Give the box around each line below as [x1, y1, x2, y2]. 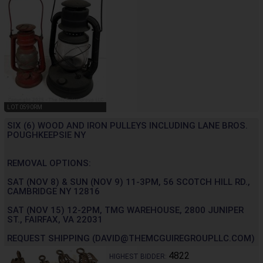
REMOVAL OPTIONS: [7, 157, 91, 168]
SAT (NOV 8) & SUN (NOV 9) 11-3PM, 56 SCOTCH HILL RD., [7, 176, 250, 187]
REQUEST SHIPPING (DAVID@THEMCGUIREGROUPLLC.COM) [7, 232, 255, 244]
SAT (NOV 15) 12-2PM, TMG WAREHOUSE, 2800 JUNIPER [7, 204, 244, 215]
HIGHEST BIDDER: [109, 252, 168, 261]
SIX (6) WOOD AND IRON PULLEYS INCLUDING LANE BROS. [7, 120, 248, 131]
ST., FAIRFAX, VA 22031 [7, 214, 103, 225]
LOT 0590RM [7, 103, 42, 110]
